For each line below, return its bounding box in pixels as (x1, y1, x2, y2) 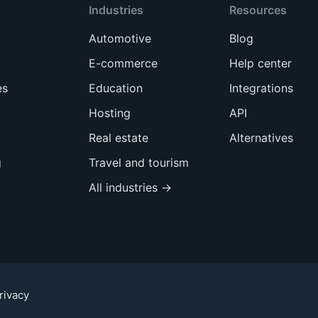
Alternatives (229, 130, 294, 145)
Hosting (88, 105, 131, 120)
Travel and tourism (88, 155, 189, 170)
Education (88, 80, 143, 95)
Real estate (88, 130, 148, 145)
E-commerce (88, 55, 158, 70)
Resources (229, 2, 287, 17)
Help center (229, 55, 292, 70)
